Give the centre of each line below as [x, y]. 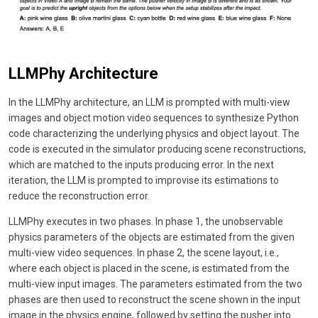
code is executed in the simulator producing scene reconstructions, [157, 149]
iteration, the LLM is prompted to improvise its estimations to [144, 181]
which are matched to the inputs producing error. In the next [141, 165]
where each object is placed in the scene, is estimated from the [149, 269]
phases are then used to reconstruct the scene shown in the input [154, 300]
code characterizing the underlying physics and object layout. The [154, 134]
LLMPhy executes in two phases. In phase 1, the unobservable [146, 222]
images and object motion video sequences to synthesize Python [154, 118]
